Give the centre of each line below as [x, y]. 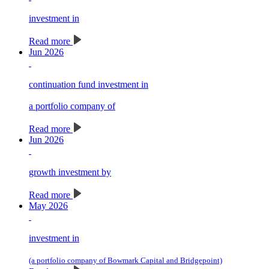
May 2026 [48, 206]
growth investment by [70, 172]
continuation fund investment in [89, 85]
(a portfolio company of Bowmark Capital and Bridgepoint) [125, 261]
